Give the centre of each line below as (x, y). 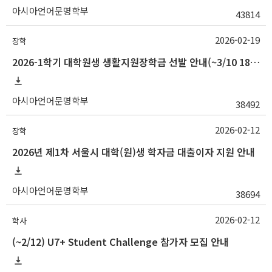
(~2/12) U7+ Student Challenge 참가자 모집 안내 (121, 242)
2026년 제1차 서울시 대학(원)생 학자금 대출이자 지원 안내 (134, 152)
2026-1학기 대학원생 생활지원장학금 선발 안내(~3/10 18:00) (255, 62)
